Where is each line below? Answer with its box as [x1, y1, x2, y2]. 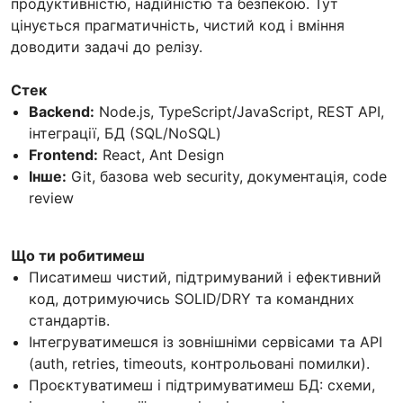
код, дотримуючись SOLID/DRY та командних [29, 289, 354, 308]
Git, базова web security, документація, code [67, 166, 387, 185]
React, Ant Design [98, 145, 224, 164]
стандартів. [29, 310, 110, 329]
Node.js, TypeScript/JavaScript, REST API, [94, 102, 384, 121]
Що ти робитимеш [11, 246, 145, 264]
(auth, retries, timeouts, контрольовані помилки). [29, 354, 370, 372]
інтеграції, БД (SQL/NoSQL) [29, 123, 221, 142]
